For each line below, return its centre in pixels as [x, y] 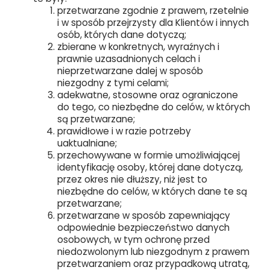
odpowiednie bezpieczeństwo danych [143, 228]
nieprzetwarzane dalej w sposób [130, 71]
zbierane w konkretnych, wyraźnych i [138, 47]
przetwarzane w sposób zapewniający [144, 215]
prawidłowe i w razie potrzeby [124, 131]
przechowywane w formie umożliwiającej [149, 155]
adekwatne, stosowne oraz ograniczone [148, 95]
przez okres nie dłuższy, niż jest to [132, 179]
